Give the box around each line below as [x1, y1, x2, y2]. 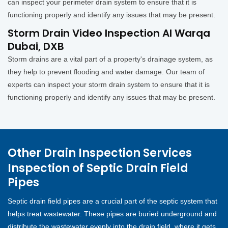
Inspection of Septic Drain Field [8, 160, 188, 177]
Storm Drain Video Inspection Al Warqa [8, 26, 210, 41]
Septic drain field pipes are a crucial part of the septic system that [8, 197, 217, 206]
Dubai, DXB [8, 39, 64, 54]
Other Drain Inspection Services [8, 145, 192, 161]
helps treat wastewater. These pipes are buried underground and [8, 210, 217, 218]
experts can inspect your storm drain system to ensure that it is [8, 80, 210, 89]
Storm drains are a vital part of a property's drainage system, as [8, 55, 213, 64]
